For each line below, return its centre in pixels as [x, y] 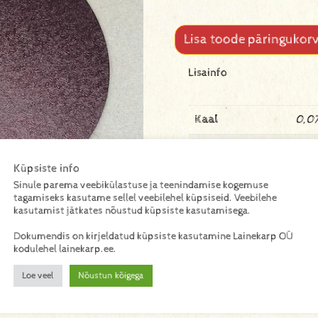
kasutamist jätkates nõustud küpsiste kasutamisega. [132, 210]
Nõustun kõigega [111, 276]
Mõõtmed [220, 148]
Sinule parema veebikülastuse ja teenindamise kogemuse [141, 185]
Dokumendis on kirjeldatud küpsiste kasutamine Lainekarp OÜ [153, 236]
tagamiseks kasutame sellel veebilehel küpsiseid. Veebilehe [145, 198]
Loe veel [38, 276]
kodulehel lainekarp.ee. [65, 249]
